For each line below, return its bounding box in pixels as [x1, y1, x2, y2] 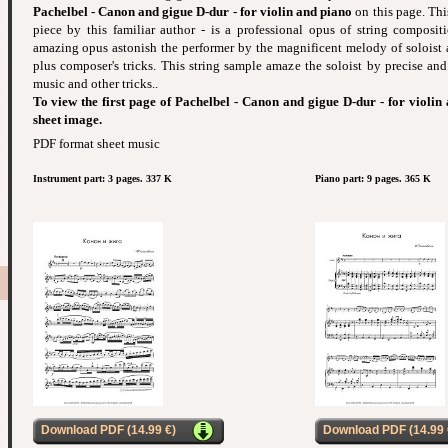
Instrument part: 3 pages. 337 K [32, 173, 172, 185]
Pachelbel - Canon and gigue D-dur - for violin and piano [32, 4, 353, 20]
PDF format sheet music [32, 136, 160, 152]
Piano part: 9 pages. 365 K [314, 173, 431, 185]
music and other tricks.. [32, 76, 158, 92]
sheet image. [32, 112, 102, 128]
